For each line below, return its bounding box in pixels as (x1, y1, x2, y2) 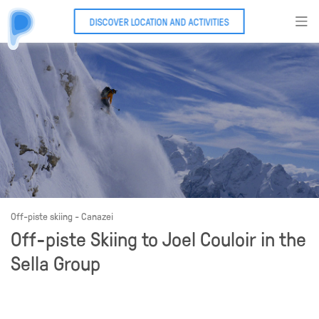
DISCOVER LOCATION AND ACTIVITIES (89, 15, 229, 28)
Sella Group (11, 249, 100, 276)
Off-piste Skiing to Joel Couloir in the (11, 225, 306, 252)
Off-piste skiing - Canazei (11, 209, 113, 223)
